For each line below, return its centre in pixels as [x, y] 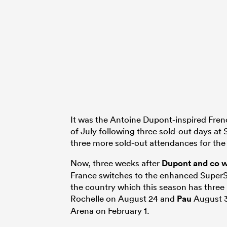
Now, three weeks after [116, 163]
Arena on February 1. [110, 210]
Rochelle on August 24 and [124, 198]
